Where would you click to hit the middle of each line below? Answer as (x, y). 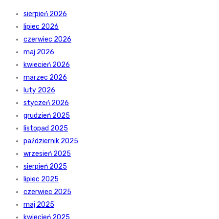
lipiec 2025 (41, 179)
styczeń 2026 (46, 103)
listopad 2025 (46, 129)
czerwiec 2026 (47, 40)
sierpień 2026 (45, 14)
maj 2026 (39, 52)
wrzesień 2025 (47, 154)
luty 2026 (39, 90)
